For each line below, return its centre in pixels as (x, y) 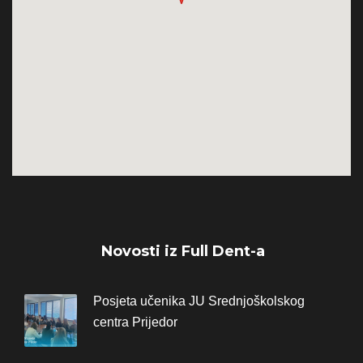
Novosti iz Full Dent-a (183, 252)
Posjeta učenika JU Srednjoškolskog (199, 301)
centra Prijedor (135, 322)
